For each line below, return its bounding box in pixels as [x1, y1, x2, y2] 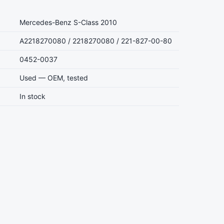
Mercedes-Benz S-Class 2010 [19, 18, 117, 27]
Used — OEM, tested [19, 73, 88, 82]
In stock [19, 92, 45, 101]
